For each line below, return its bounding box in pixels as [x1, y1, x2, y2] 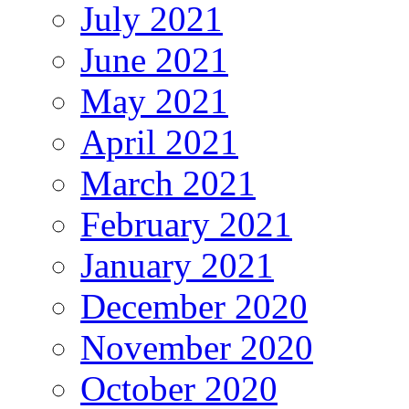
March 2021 [80, 163, 256, 204]
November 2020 [80, 328, 313, 368]
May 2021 [80, 81, 228, 121]
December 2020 [80, 287, 308, 327]
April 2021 [80, 122, 238, 163]
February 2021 [80, 204, 292, 245]
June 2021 [80, 40, 228, 80]
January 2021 [80, 246, 274, 286]
